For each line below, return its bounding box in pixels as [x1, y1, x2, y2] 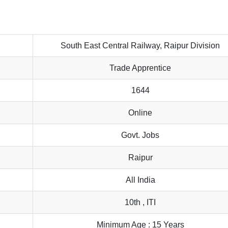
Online [128, 108, 153, 118]
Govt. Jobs [121, 131, 160, 140]
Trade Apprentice [109, 64, 172, 73]
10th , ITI [125, 198, 156, 207]
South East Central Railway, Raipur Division [61, 41, 220, 50]
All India [125, 176, 155, 185]
